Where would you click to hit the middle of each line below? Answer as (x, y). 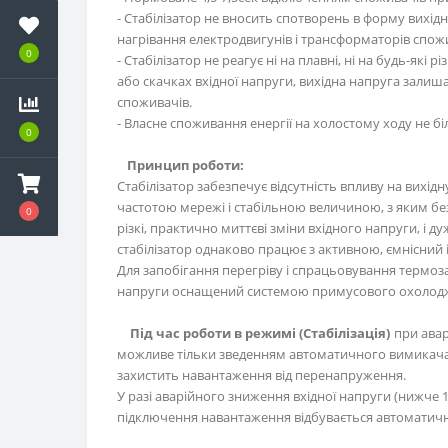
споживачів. (154, 102)
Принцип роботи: (185, 165)
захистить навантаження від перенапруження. (261, 375)
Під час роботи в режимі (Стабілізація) (260, 333)
